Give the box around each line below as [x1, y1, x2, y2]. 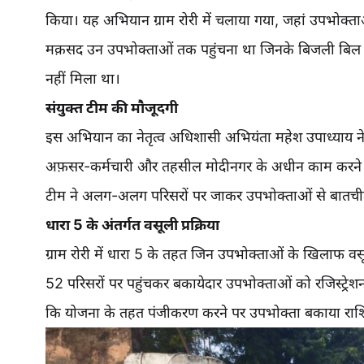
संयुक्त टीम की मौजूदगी [45, 99, 178, 116]
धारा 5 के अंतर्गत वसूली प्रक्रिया [45, 216, 219, 233]
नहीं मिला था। [45, 70, 120, 87]
